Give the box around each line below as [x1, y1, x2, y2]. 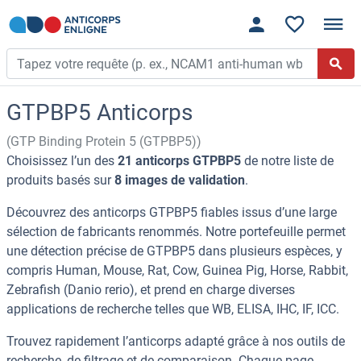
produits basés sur [6, 172, 114, 189]
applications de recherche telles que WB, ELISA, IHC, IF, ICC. [6, 301, 339, 317]
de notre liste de [241, 153, 334, 169]
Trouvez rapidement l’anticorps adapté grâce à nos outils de [6, 334, 345, 350]
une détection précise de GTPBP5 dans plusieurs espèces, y [6, 243, 342, 259]
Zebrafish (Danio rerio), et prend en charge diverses [6, 282, 295, 298]
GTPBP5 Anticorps [6, 99, 193, 127]
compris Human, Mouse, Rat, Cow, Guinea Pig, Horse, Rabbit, [6, 263, 348, 279]
